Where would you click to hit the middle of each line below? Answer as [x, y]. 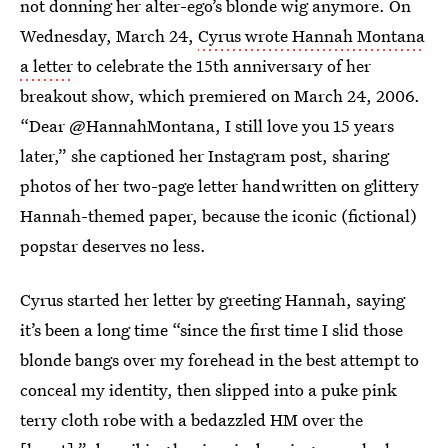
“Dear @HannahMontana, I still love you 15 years [207, 125]
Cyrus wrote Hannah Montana [311, 35]
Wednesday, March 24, [109, 35]
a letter [46, 65]
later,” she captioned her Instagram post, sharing [204, 155]
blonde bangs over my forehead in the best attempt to [219, 359]
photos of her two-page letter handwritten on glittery [219, 185]
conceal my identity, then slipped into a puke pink [208, 389]
